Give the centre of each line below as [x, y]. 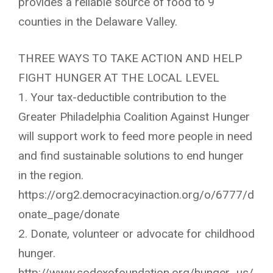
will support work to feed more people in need [135, 136]
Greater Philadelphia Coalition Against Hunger [134, 117]
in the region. [51, 175]
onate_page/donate [69, 214]
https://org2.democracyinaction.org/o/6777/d [136, 195]
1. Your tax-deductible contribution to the [122, 97]
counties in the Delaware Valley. [98, 21]
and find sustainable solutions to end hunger [131, 156]
